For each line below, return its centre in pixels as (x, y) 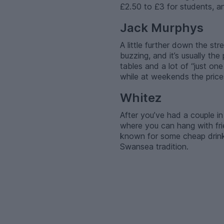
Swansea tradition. (154, 146)
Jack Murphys (162, 27)
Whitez (141, 97)
